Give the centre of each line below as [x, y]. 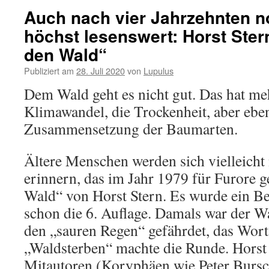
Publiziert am [49, 71]
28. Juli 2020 [101, 71]
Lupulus [159, 71]
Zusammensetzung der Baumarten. [131, 128]
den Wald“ [65, 54]
